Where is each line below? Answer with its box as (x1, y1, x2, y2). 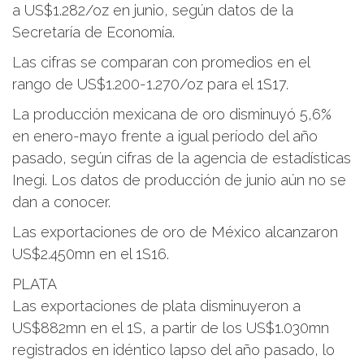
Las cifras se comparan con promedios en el (12, 54, 310, 71)
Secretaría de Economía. (12, 24, 175, 41)
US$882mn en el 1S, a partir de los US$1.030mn (12, 319, 329, 337)
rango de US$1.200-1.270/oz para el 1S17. (12, 76, 288, 93)
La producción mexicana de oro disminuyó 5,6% (12, 106, 331, 123)
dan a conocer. (12, 193, 110, 211)
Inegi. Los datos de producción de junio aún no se (12, 171, 346, 189)
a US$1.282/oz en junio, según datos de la (12, 2, 293, 19)
